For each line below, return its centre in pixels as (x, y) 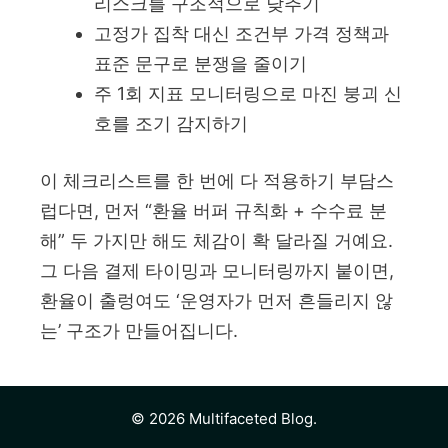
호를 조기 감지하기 (171, 124)
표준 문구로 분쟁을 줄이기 (200, 64)
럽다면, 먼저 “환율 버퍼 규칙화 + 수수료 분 (213, 211)
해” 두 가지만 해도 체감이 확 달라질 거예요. (216, 241)
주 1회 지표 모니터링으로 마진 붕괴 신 (248, 94)
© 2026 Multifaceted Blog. (224, 419)
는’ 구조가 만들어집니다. (139, 331)
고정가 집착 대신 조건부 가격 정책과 (241, 34)
